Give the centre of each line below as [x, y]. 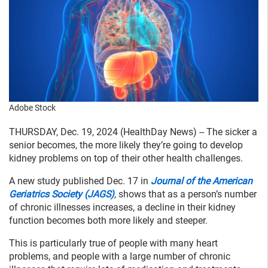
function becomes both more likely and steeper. [108, 221]
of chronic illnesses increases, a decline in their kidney [122, 208]
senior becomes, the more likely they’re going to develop [126, 145]
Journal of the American [202, 181]
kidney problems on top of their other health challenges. [126, 159]
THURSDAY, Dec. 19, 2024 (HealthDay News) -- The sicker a [133, 132]
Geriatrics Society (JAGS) [62, 194]
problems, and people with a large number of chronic [120, 257]
